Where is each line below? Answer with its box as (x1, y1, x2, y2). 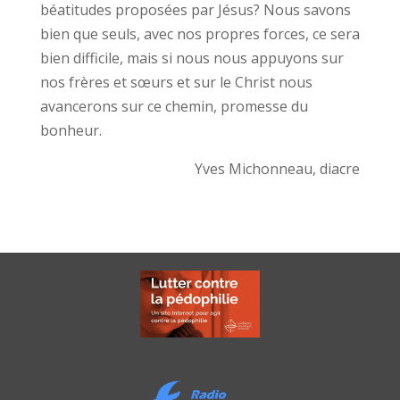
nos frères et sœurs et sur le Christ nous (39, 72, 312, 92)
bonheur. (39, 121, 102, 140)
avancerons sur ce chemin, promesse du (39, 96, 308, 116)
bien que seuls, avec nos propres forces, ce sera (39, 24, 360, 44)
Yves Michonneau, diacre (195, 159, 361, 179)
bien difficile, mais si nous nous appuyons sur (39, 48, 344, 68)
